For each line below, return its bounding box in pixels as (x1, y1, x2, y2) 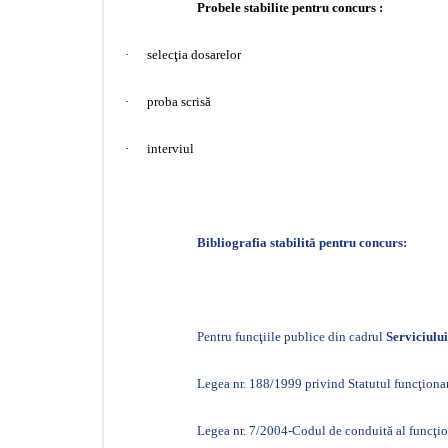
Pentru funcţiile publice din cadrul (197, 329, 386, 344)
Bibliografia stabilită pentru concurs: (197, 235, 407, 250)
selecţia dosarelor (147, 47, 241, 62)
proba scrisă (147, 94, 211, 109)
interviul (147, 141, 194, 156)
